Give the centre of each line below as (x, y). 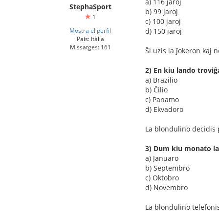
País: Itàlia (90, 39)
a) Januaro (162, 158)
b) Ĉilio (156, 90)
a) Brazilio (161, 80)
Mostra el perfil (90, 30)
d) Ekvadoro (164, 109)
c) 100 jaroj (163, 21)
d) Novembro (166, 187)
